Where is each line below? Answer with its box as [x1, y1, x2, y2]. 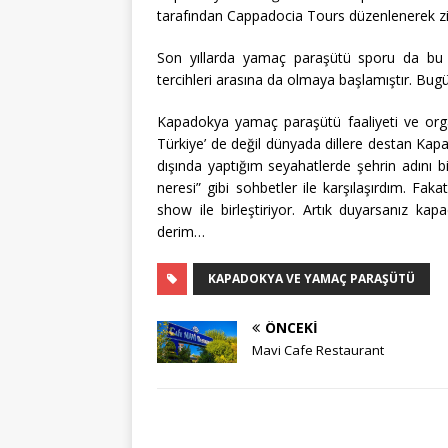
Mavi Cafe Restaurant [252, 341, 384, 360]
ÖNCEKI [265, 318, 318, 338]
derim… [157, 222, 205, 242]
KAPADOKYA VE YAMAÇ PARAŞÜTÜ [208, 270, 415, 288]
